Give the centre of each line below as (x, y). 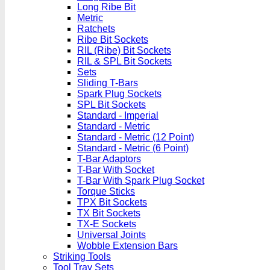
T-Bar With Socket (116, 170)
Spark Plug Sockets (119, 94)
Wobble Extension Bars (127, 246)
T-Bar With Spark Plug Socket (141, 181)
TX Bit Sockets (109, 213)
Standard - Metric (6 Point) (133, 148)
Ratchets (96, 29)
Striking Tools (82, 256)
